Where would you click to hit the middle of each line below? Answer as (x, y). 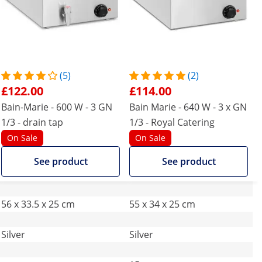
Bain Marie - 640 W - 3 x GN (188, 107)
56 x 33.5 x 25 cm (38, 204)
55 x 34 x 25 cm (162, 204)
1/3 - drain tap (32, 122)
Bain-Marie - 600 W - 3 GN (57, 107)
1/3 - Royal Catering (172, 122)
